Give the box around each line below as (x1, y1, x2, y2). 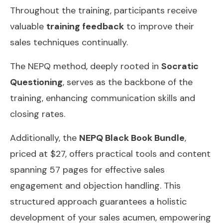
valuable (10, 20, 46, 32)
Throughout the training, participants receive (10, 4, 197, 16)
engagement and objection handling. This (10, 179, 181, 192)
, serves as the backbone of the (63, 76, 193, 88)
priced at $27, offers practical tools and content (10, 147, 211, 160)
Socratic (161, 60, 199, 72)
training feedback (46, 20, 124, 32)
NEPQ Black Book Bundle (79, 131, 185, 144)
